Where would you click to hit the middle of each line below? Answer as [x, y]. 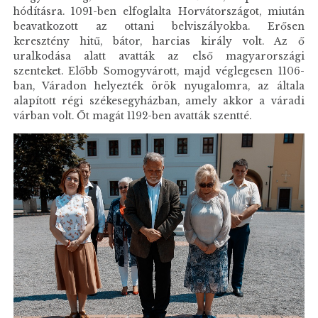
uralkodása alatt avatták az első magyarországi [159, 56]
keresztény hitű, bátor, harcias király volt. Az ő [159, 41]
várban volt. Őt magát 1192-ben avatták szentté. [133, 116]
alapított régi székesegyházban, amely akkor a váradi [159, 101]
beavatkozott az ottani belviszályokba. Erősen [159, 26]
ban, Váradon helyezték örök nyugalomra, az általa [159, 86]
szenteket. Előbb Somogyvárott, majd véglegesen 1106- [159, 71]
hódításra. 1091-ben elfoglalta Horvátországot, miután [159, 11]
